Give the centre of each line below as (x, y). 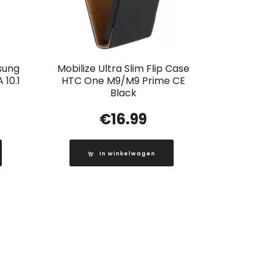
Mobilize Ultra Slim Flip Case (123, 69)
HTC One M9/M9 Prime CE (123, 81)
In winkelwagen (128, 154)
